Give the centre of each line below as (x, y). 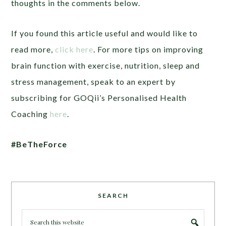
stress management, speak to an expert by (94, 82)
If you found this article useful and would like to (105, 33)
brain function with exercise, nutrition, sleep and (106, 66)
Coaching (31, 114)
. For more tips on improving (149, 49)
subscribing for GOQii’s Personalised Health (99, 98)
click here (74, 49)
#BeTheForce (39, 144)
